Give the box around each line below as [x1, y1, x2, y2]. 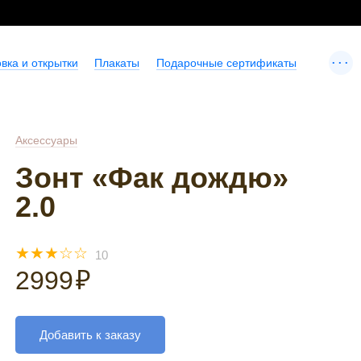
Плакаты [94, 56, 140, 69]
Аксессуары [15, 134, 78, 147]
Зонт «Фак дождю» [15, 161, 289, 194]
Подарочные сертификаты [156, 56, 297, 69]
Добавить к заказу [39, 327, 142, 342]
